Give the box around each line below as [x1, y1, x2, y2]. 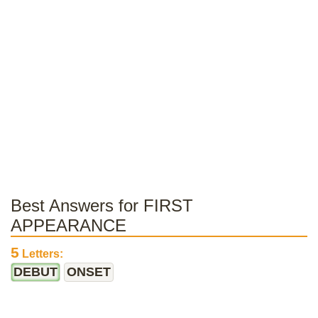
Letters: [19, 248, 63, 260]
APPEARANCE [11, 216, 126, 235]
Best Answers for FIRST [11, 196, 193, 215]
